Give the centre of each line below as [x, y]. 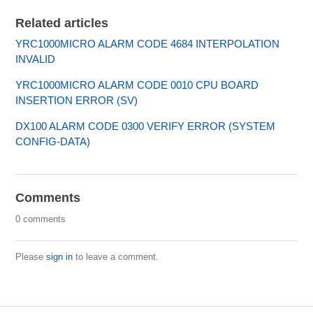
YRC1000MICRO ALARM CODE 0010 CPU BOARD [137, 85]
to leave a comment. [116, 256]
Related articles [62, 23]
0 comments [41, 219]
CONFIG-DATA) [53, 141]
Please [31, 256]
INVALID [36, 59]
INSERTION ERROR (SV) [77, 100]
